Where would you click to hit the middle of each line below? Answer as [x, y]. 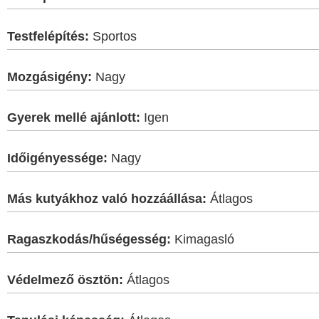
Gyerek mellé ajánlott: [74, 117]
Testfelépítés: [48, 36]
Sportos [113, 36]
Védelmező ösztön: [65, 279]
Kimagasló [203, 239]
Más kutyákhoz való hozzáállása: [107, 198]
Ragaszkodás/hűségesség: [89, 239]
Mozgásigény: [49, 77]
